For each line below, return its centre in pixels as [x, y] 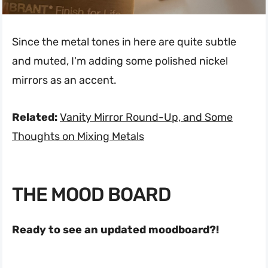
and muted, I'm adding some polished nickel [120, 61]
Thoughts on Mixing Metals [78, 137]
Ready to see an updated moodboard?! [115, 230]
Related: [35, 118]
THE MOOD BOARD [92, 195]
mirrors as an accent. [64, 80]
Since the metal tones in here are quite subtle [124, 42]
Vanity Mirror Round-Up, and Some [146, 118]
